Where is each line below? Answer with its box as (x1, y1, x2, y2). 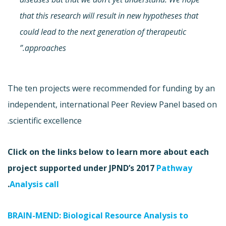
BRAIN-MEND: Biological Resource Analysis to (8, 209, 188, 221)
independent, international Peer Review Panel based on (8, 98, 217, 110)
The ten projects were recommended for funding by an (8, 82, 215, 94)
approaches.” (25, 42, 66, 53)
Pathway (156, 162, 192, 174)
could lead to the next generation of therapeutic (20, 26, 186, 37)
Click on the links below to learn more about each (8, 146, 209, 157)
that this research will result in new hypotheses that (20, 10, 198, 21)
